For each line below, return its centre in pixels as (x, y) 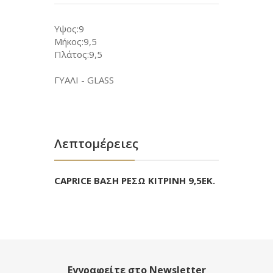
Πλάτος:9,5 (78, 54)
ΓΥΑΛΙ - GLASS (84, 80)
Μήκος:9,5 (76, 41)
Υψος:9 (69, 29)
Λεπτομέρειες (96, 144)
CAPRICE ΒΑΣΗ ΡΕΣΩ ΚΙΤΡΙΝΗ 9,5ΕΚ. (135, 180)
